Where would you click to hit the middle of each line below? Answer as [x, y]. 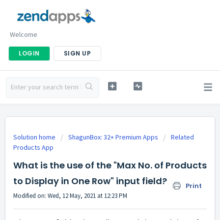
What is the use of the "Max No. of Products [110, 165]
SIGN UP [77, 54]
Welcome [24, 35]
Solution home [35, 137]
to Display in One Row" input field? [90, 181]
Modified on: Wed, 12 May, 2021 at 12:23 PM [70, 196]
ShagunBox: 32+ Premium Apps [113, 137]
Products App [33, 147]
